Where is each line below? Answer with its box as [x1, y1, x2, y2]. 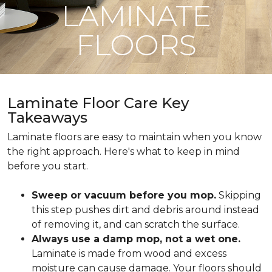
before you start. [7, 160, 88, 172]
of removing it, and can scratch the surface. [32, 219, 240, 230]
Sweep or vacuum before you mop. [32, 189, 216, 201]
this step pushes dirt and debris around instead [32, 204, 259, 216]
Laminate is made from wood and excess [32, 248, 226, 259]
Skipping [216, 189, 261, 201]
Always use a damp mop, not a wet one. [32, 233, 240, 245]
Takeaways [7, 109, 87, 126]
